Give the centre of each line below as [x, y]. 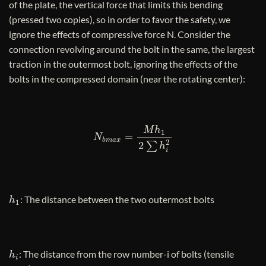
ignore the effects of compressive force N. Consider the [120, 34]
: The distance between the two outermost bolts [117, 199]
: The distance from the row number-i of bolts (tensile [126, 254]
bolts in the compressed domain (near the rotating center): [127, 78]
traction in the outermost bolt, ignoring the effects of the [123, 64]
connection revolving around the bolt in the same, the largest [132, 49]
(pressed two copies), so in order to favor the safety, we [120, 19]
